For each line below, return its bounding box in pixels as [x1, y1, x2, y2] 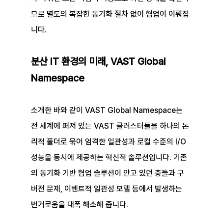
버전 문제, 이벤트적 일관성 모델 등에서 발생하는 [30, 184, 184, 194]
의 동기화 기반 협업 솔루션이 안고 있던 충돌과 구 [30, 168, 184, 178]
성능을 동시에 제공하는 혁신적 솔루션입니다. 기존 [30, 153, 187, 163]
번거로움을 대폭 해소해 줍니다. [30, 200, 128, 210]
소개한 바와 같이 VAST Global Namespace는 [30, 106, 185, 115]
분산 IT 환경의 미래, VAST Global [30, 55, 168, 68]
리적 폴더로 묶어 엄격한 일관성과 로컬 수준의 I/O [30, 137, 188, 147]
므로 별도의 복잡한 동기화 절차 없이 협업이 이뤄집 [30, 9, 189, 19]
